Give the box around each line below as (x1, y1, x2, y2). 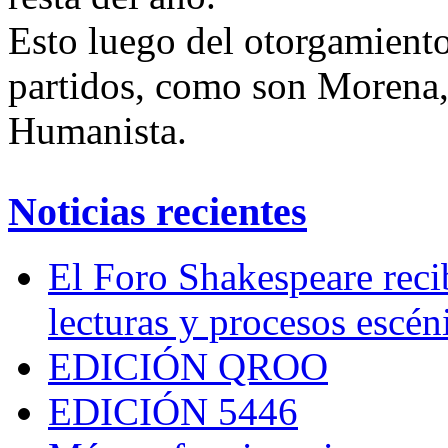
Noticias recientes (8, 188, 307, 234)
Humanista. (8, 109, 187, 153)
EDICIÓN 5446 (48, 389, 298, 433)
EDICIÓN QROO (48, 344, 328, 388)
